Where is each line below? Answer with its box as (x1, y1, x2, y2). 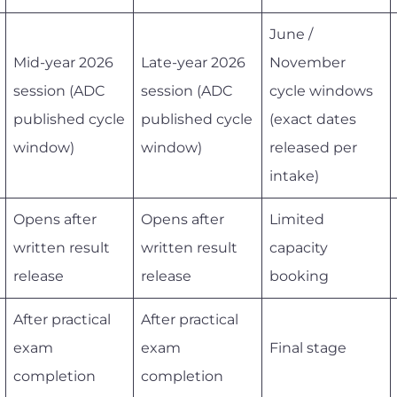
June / (269, 25, 313, 43)
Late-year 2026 (141, 53, 245, 71)
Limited (269, 210, 324, 228)
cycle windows (269, 82, 373, 99)
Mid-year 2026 (13, 53, 113, 71)
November (269, 53, 346, 71)
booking (269, 267, 329, 284)
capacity (269, 238, 328, 256)
